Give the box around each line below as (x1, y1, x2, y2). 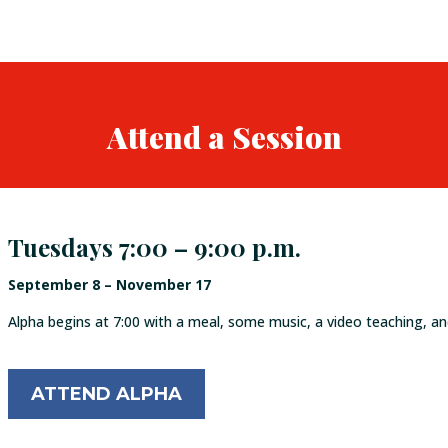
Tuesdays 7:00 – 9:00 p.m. (8, 230, 302, 263)
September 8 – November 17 (8, 274, 212, 294)
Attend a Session (106, 116, 342, 157)
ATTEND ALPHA (31, 383, 183, 406)
